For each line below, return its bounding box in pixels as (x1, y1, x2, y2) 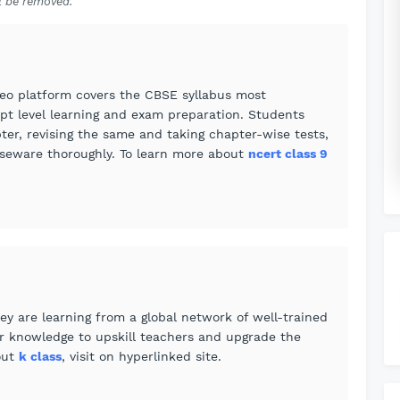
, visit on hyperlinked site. (62, 349, 221, 363)
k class (19, 349, 62, 363)
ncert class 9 (248, 146, 328, 161)
